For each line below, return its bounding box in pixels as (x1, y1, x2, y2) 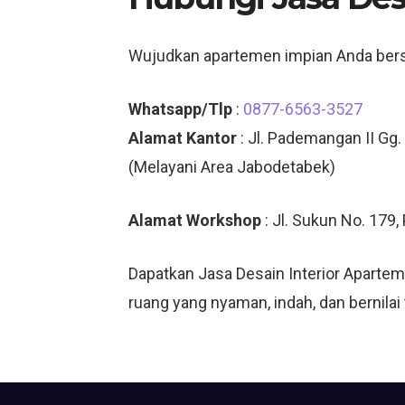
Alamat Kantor (128, 128, 237, 147)
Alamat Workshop (128, 211, 261, 230)
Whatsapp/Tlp (128, 99, 232, 118)
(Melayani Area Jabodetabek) (128, 157, 335, 176)
